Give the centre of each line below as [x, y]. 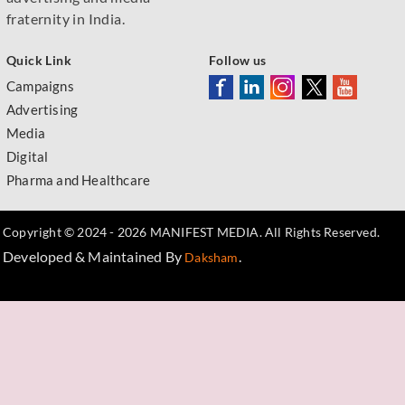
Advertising [42, 109]
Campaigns [40, 85]
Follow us [238, 60]
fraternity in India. [66, 18]
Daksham [212, 257]
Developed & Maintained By [94, 256]
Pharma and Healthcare [79, 179]
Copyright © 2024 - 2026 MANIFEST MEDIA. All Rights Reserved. [191, 231]
